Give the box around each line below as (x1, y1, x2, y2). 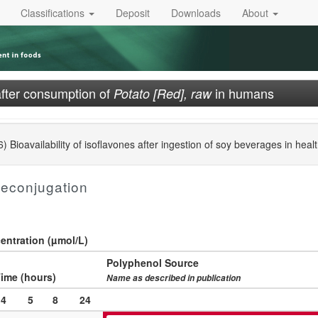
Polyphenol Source (106, 256, 199, 270)
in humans (212, 84, 274, 102)
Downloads (171, 5, 221, 20)
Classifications (21, 5, 87, 20)
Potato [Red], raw (114, 84, 212, 102)
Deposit (116, 5, 150, 20)
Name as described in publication (106, 272, 241, 284)
